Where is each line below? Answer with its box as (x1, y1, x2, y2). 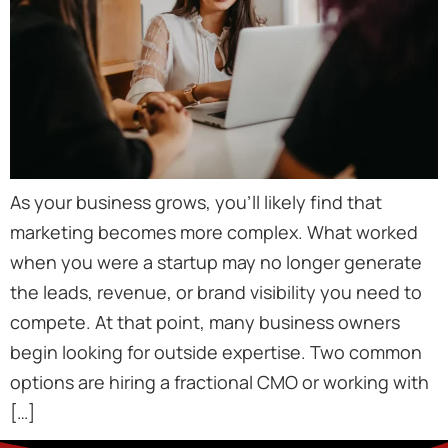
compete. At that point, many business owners (10, 309, 400, 334)
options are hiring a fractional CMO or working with (10, 369, 429, 394)
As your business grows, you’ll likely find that (10, 189, 382, 214)
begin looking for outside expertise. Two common (10, 339, 422, 364)
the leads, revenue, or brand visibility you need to (10, 279, 422, 304)
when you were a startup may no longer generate (10, 249, 422, 274)
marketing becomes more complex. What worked (10, 219, 418, 244)
